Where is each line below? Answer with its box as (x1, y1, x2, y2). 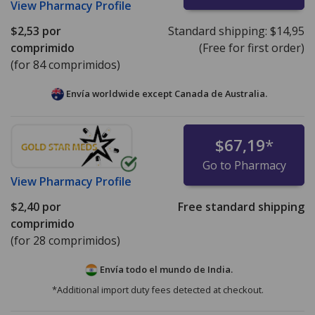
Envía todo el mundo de (98, 263, 207, 276)
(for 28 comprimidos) (11, 233, 120, 249)
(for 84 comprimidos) (11, 57, 120, 73)
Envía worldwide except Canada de (63, 87, 225, 101)
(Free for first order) (198, 40, 304, 56)
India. (207, 263, 233, 276)
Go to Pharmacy (202, 157, 286, 174)
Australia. (224, 87, 267, 101)
